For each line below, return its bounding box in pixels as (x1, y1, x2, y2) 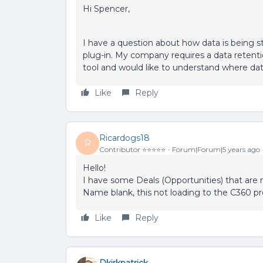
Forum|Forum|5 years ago (172, 144, 260, 154)
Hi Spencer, (83, 4, 130, 14)
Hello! (83, 163, 106, 173)
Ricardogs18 (99, 132, 150, 143)
